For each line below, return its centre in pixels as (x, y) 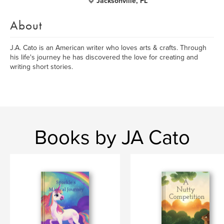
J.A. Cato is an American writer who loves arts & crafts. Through (108, 48)
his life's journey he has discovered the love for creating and (104, 57)
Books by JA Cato (112, 137)
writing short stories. (41, 67)
